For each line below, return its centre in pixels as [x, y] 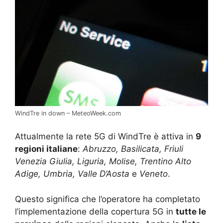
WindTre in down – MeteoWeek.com [68, 113]
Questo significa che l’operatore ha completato [108, 199]
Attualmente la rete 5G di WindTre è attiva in [105, 137]
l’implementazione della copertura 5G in [95, 211]
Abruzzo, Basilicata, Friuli [133, 149]
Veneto [154, 174]
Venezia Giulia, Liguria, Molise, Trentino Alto [103, 162]
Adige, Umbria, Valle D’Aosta [72, 174]
